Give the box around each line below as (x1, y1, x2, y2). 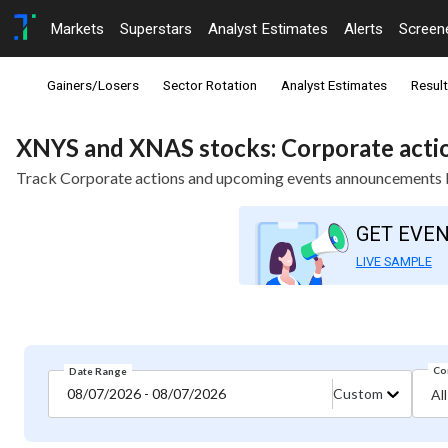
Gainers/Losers (47, 77, 139, 94)
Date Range (68, 364, 127, 377)
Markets (50, 19, 104, 38)
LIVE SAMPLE (355, 253, 432, 269)
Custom (333, 384, 384, 402)
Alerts (344, 19, 383, 38)
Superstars (120, 19, 192, 38)
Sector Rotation (163, 77, 257, 94)
